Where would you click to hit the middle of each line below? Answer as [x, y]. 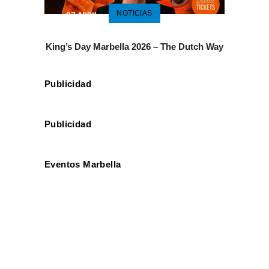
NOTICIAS [134, 13]
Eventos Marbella [83, 164]
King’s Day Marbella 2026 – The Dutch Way [134, 46]
